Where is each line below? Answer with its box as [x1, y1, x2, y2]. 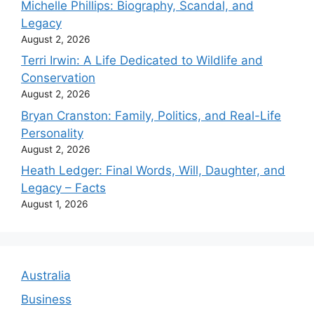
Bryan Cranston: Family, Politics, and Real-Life [21, 108, 281, 123]
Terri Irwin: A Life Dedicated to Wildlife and [21, 53, 263, 67]
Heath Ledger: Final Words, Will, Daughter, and [21, 163, 285, 177]
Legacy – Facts [21, 181, 106, 195]
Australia [21, 268, 71, 282]
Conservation [21, 71, 95, 85]
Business [21, 292, 71, 306]
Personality [21, 125, 83, 140]
